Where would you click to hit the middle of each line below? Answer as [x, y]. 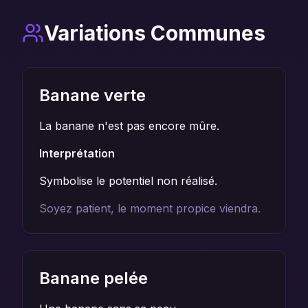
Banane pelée [93, 278]
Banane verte [92, 95]
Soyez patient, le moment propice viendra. [150, 208]
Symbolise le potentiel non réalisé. [128, 181]
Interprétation [77, 153]
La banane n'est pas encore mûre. [129, 126]
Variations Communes [155, 33]
